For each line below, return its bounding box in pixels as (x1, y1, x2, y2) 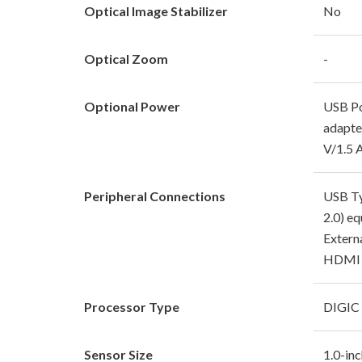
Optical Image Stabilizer (84, 2, 228, 19)
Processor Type (84, 298, 179, 314)
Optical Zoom (84, 50, 168, 66)
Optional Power (84, 98, 180, 114)
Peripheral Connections (84, 187, 225, 204)
